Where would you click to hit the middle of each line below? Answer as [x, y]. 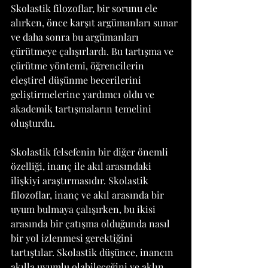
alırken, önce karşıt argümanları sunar [95, 22]
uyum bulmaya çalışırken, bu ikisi [84, 209]
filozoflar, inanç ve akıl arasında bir [89, 195]
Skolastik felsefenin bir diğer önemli [91, 152]
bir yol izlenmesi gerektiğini [73, 238]
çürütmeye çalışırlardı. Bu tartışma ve [93, 51]
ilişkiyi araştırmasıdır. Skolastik [81, 180]
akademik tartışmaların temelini [82, 109]
